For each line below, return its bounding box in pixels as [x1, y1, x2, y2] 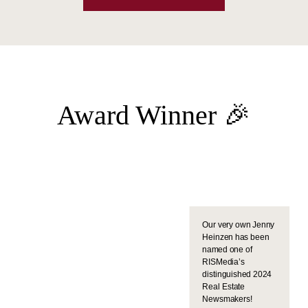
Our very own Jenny [202, 221, 275, 230]
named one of [202, 245, 252, 254]
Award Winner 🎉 [57, 100, 251, 131]
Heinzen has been [202, 232, 269, 242]
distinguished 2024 [202, 269, 272, 279]
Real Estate [202, 282, 245, 291]
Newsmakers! [202, 294, 256, 304]
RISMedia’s [202, 257, 245, 267]
